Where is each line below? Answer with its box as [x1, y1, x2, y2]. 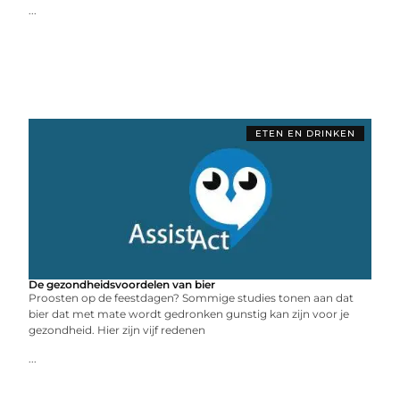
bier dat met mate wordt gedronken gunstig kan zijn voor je [29, 307, 350, 321]
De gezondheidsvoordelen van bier [29, 278, 216, 291]
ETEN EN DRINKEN [254, 128, 355, 139]
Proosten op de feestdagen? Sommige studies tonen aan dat [29, 291, 354, 304]
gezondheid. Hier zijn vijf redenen [29, 323, 206, 337]
